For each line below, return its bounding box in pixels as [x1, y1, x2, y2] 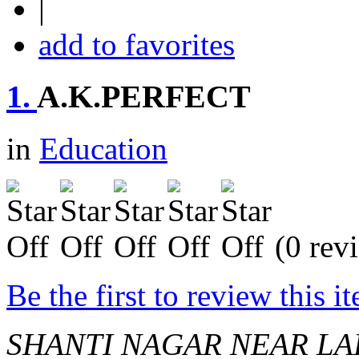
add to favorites [38, 27, 235, 63]
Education [39, 131, 167, 166]
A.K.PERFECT [37, 79, 251, 115]
